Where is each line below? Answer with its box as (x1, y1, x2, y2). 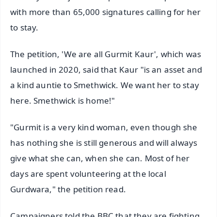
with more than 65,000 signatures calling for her (10, 6, 201, 17)
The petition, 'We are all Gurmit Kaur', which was (10, 48, 201, 60)
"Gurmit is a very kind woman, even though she (10, 121, 198, 133)
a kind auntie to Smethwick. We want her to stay (10, 79, 199, 91)
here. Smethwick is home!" (10, 94, 115, 106)
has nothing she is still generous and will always (10, 137, 198, 148)
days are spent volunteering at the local (10, 168, 166, 179)
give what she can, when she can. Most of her (10, 152, 190, 164)
